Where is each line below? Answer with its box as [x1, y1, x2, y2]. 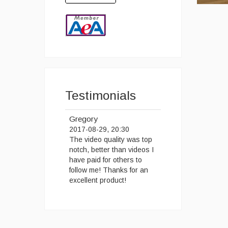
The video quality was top [69, 135, 152, 144]
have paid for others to [69, 156, 142, 164]
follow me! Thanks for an [69, 166, 148, 175]
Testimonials [65, 88, 136, 102]
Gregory [69, 115, 98, 124]
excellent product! [69, 176, 126, 185]
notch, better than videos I [69, 146, 154, 154]
